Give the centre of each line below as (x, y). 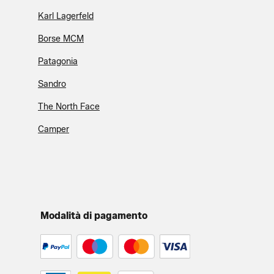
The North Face (69, 107)
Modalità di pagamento (94, 216)
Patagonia (58, 62)
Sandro (52, 84)
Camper (54, 130)
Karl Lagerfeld (66, 17)
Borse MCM (61, 39)
